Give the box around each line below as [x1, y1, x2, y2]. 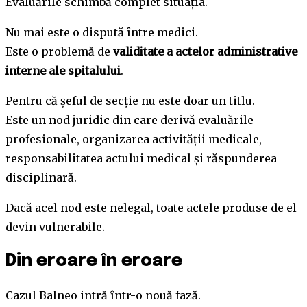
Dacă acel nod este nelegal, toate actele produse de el [5, 201, 297, 214]
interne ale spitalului [5, 64, 121, 77]
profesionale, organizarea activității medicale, [5, 132, 262, 146]
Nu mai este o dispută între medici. [5, 25, 198, 39]
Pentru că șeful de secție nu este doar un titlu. [5, 94, 255, 108]
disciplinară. [5, 171, 77, 184]
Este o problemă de [5, 45, 113, 58]
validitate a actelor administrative [113, 45, 297, 58]
